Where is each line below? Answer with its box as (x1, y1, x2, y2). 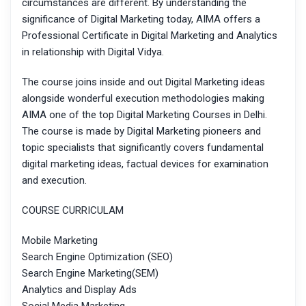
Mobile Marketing (22, 234, 98, 247)
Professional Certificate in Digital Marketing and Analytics (22, 29, 277, 42)
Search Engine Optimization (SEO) (22, 251, 173, 264)
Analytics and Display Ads (22, 283, 137, 296)
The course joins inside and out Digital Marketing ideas (22, 76, 265, 89)
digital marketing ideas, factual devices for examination (22, 158, 268, 171)
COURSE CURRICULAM (22, 204, 124, 217)
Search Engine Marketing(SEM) (22, 267, 158, 280)
